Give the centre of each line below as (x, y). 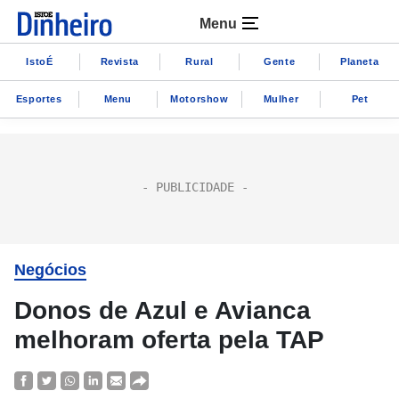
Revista (119, 61)
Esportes (39, 98)
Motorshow (199, 98)
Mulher (281, 98)
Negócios (50, 270)
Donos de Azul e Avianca (163, 310)
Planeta (359, 61)
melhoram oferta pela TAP (169, 340)
